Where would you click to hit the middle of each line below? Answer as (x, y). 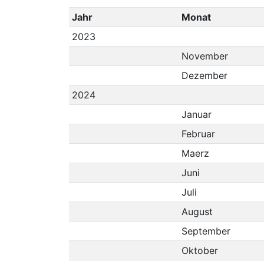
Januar (196, 114)
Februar (198, 134)
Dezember (204, 75)
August (197, 212)
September (206, 231)
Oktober (199, 250)
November (204, 56)
